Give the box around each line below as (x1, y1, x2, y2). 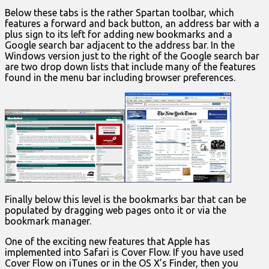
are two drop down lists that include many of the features (5, 61, 256, 73)
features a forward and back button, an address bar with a (5, 18, 259, 29)
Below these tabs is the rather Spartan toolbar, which (5, 7, 234, 19)
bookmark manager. (5, 216, 91, 227)
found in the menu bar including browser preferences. (5, 72, 235, 83)
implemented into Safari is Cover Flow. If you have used (5, 247, 244, 258)
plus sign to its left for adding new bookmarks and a (5, 29, 232, 40)
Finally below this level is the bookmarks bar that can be (5, 194, 246, 205)
